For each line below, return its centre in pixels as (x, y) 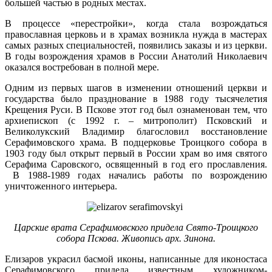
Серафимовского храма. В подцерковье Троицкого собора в (136, 143)
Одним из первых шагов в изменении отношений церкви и (136, 88)
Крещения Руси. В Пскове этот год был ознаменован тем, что (136, 110)
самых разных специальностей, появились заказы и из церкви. (136, 46)
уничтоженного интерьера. (61, 186)
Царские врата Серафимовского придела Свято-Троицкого (136, 228)
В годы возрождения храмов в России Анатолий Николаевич (136, 56)
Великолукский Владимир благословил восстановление (136, 132)
